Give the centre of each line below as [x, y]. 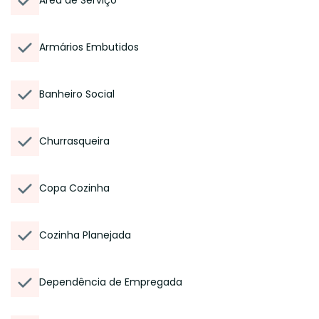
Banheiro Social [77, 94]
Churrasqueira [74, 141]
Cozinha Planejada [85, 235]
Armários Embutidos [89, 47]
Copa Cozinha [74, 188]
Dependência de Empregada [111, 282]
